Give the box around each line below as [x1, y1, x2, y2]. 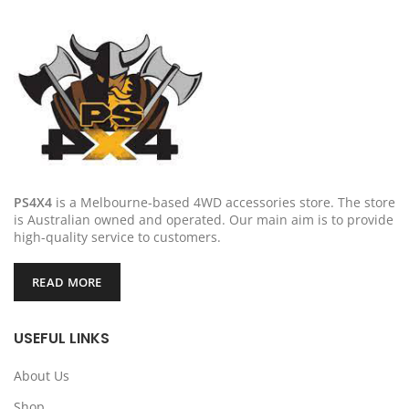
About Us [14, 367, 69, 384]
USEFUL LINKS [14, 328, 110, 349]
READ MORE [32, 274, 102, 290]
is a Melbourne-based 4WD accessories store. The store [52, 194, 395, 211]
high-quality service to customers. [14, 228, 221, 246]
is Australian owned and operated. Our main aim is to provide [14, 211, 393, 228]
